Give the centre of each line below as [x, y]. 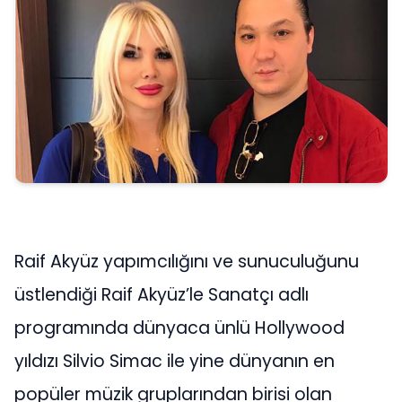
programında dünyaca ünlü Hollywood [179, 328]
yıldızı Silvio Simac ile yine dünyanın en [175, 362]
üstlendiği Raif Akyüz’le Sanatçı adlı [162, 295]
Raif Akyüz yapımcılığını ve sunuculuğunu [187, 262]
